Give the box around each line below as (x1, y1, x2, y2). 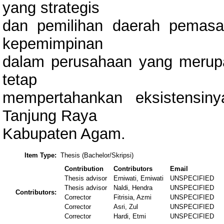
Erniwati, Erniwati (113, 174, 164, 182)
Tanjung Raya (2, 106, 97, 124)
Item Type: (24, 151, 56, 159)
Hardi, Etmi (113, 212, 146, 220)
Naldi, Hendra (113, 184, 153, 192)
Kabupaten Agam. (2, 124, 125, 142)
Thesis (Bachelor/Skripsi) (60, 151, 133, 159)
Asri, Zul (113, 203, 138, 211)
